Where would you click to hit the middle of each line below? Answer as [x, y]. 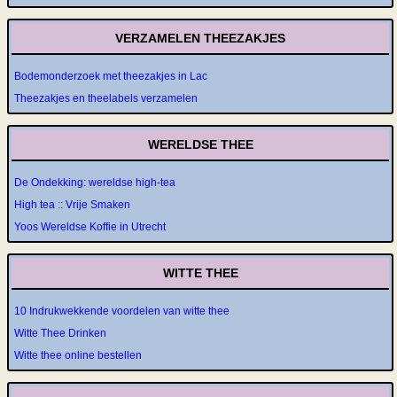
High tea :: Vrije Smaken [72, 205]
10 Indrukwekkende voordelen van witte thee [122, 311]
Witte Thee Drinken [60, 333]
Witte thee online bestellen [78, 355]
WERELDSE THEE [200, 144]
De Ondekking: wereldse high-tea [95, 183]
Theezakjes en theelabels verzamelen [106, 98]
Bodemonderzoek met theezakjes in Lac [111, 76]
